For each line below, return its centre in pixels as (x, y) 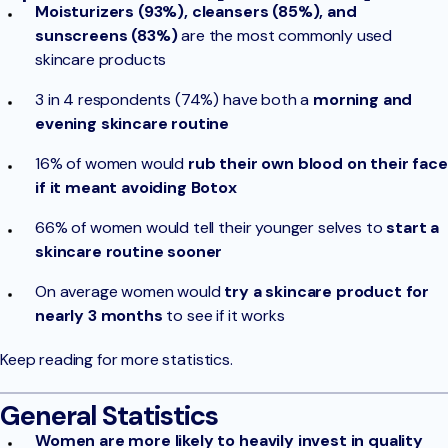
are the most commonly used (285, 36)
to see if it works (223, 316)
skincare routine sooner (129, 252)
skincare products (101, 60)
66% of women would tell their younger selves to (211, 228)
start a (413, 228)
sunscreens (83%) (106, 36)
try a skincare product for (327, 292)
